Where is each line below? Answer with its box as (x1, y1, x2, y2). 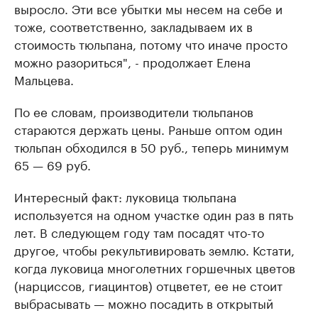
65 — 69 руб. (14, 155, 91, 173)
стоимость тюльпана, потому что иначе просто (14, 34, 287, 53)
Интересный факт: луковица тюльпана (14, 187, 236, 205)
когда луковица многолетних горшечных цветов (14, 258, 295, 276)
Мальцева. (14, 70, 74, 88)
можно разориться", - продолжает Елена (14, 52, 251, 70)
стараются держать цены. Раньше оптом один (14, 119, 283, 138)
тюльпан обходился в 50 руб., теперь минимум (14, 137, 289, 155)
